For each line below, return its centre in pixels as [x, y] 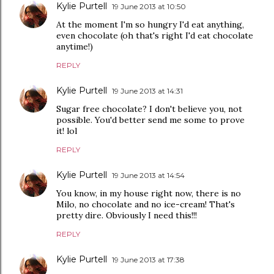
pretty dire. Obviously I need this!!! [127, 215]
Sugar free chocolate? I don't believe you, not [149, 109]
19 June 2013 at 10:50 [149, 6]
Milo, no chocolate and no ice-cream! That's [146, 204]
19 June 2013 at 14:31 [147, 91]
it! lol [67, 131]
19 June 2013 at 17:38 [148, 260]
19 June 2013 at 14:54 [148, 175]
